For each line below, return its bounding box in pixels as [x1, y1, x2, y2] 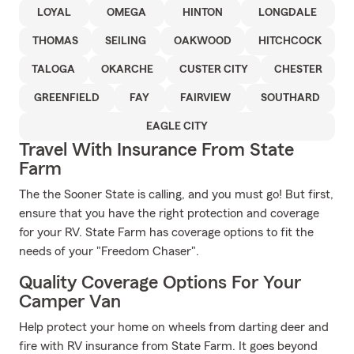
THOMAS [32, 36, 79, 47]
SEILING [105, 36, 147, 47]
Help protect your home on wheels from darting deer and [19, 321, 329, 333]
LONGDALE [258, 7, 318, 18]
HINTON [182, 7, 223, 18]
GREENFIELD [34, 92, 100, 104]
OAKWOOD [173, 36, 232, 47]
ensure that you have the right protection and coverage [19, 207, 319, 220]
